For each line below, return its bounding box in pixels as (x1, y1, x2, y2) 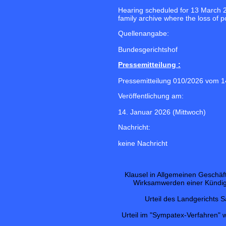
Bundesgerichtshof (118, 45, 178, 54)
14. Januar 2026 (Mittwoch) (118, 108, 206, 117)
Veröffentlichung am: (118, 92, 184, 100)
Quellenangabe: (118, 29, 169, 38)
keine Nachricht (118, 139, 167, 148)
